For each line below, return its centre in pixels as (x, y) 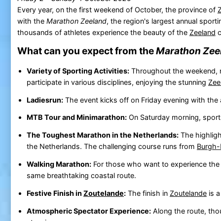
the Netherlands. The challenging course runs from (111, 147)
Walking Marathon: (59, 164)
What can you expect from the (86, 51)
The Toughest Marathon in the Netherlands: (102, 135)
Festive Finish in (55, 193)
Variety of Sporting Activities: (78, 71)
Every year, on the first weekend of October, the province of (117, 9)
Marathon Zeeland (76, 21)
